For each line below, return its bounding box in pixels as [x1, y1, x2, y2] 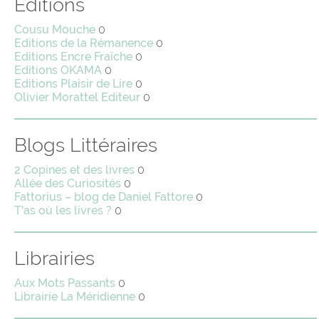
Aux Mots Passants [14, 276, 115, 291]
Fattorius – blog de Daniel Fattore [14, 190, 193, 204]
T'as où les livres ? [14, 204, 112, 218]
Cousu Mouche [14, 23, 95, 37]
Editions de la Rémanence [14, 36, 153, 51]
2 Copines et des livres [14, 163, 135, 177]
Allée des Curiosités [14, 177, 121, 191]
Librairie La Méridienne [14, 290, 135, 304]
